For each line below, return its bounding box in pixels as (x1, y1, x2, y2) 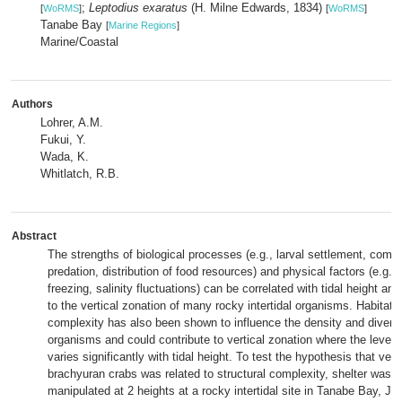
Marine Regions (109, 20, 177, 31)
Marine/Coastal (40, 35, 118, 48)
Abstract (12, 230, 57, 242)
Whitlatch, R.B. (40, 167, 119, 180)
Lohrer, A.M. (40, 116, 103, 129)
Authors (12, 98, 53, 110)
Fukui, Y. (40, 133, 86, 146)
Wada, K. (40, 150, 89, 163)
